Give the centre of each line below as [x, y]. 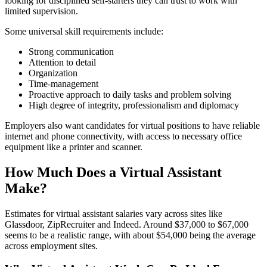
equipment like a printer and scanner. [74, 147]
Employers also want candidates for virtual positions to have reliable [132, 126]
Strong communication [71, 52]
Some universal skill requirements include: [84, 32]
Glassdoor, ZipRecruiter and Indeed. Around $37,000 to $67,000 [127, 225]
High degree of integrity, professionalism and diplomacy [134, 105]
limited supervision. [41, 11]
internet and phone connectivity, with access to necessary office [123, 136]
